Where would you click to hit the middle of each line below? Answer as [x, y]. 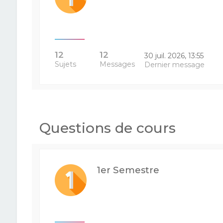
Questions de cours [107, 128]
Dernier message [175, 65]
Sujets [65, 64]
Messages [117, 64]
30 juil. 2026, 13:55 [174, 56]
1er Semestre [128, 170]
